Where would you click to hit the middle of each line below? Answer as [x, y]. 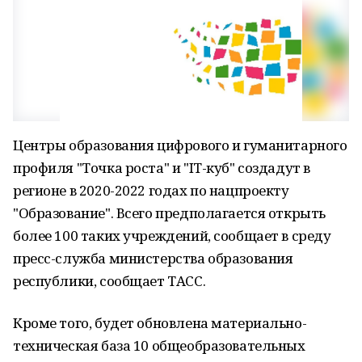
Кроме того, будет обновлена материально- [160, 323]
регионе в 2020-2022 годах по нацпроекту [151, 190]
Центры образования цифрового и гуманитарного [180, 145]
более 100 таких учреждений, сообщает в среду [172, 236]
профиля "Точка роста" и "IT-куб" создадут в [162, 168]
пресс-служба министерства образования [153, 258]
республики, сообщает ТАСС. [109, 281]
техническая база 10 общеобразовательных [159, 345]
